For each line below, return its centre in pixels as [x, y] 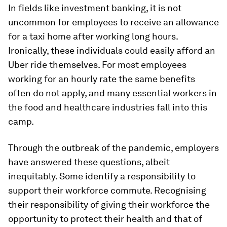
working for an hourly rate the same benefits [102, 79]
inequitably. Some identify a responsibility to [102, 176]
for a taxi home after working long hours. [93, 36]
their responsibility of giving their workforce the [109, 204]
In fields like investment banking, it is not [95, 8]
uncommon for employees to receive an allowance [113, 22]
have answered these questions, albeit [89, 162]
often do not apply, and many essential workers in [112, 93]
